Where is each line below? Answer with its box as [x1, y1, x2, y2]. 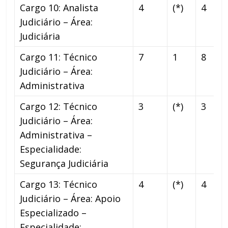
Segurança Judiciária [20, 157, 109, 169]
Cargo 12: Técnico [20, 100, 98, 112]
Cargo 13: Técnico [20, 178, 98, 190]
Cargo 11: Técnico [20, 50, 98, 63]
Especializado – [20, 206, 87, 219]
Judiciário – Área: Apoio [20, 192, 121, 205]
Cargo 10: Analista [20, 1, 99, 14]
